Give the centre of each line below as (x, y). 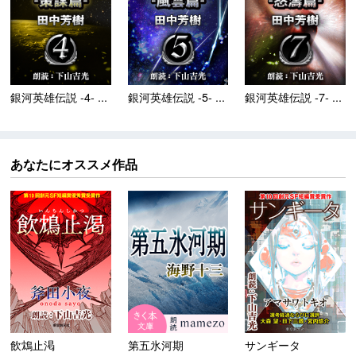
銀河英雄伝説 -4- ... (59, 97)
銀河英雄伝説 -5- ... (176, 97)
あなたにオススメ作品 (74, 164)
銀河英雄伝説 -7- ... (294, 97)
